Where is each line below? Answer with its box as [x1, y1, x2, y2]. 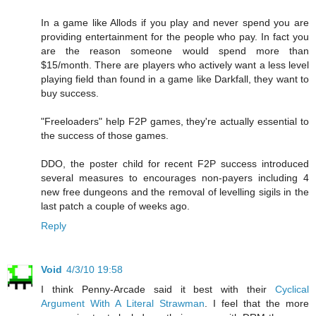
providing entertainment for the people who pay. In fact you [41, 30, 309, 42]
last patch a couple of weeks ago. [41, 200, 190, 212]
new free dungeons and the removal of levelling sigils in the [41, 186, 309, 197]
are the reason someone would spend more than [41, 44, 309, 56]
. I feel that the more [205, 297, 309, 309]
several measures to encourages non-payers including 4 [41, 171, 309, 183]
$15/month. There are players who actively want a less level [41, 59, 309, 71]
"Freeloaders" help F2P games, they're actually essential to [41, 115, 309, 127]
